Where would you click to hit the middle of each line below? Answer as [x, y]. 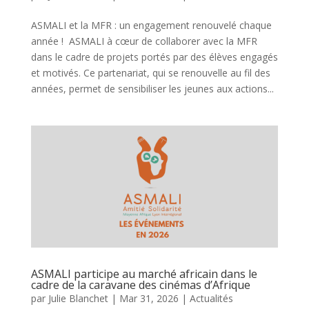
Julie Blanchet [78, 298]
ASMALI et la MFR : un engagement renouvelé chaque [151, 25]
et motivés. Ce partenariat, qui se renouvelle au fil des [150, 72]
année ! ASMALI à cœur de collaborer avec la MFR [144, 41]
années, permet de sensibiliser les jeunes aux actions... [152, 88]
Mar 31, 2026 [149, 298]
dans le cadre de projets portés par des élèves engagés [154, 57]
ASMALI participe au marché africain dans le [144, 273]
